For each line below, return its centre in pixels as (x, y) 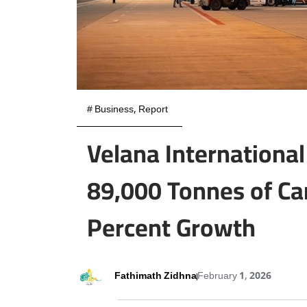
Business (114, 111)
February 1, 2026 (234, 277)
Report (153, 111)
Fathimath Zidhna (156, 277)
